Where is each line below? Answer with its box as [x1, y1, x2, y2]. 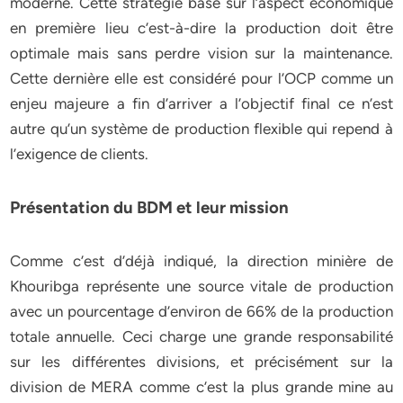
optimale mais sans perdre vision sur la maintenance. [10, 44, 393, 62]
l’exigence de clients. [10, 145, 149, 163]
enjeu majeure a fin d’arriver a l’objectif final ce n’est [10, 94, 393, 112]
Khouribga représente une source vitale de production [10, 277, 393, 295]
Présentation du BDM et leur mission [10, 197, 290, 218]
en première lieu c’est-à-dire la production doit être [10, 19, 393, 37]
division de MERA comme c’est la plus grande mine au [10, 378, 393, 396]
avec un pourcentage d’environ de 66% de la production [10, 302, 393, 320]
